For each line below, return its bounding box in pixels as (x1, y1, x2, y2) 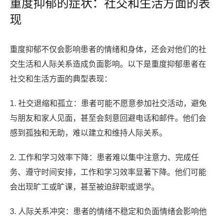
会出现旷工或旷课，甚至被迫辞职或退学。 (10, 183, 159, 192)
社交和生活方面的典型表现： (10, 75, 112, 83)
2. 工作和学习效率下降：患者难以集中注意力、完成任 (10, 153, 199, 162)
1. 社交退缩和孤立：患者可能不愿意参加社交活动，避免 (10, 99, 207, 108)
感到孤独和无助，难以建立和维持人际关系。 (10, 129, 167, 137)
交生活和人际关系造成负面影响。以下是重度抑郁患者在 (10, 60, 206, 69)
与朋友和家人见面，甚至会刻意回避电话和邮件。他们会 (10, 114, 206, 123)
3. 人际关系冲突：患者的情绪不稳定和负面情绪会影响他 (10, 207, 207, 216)
